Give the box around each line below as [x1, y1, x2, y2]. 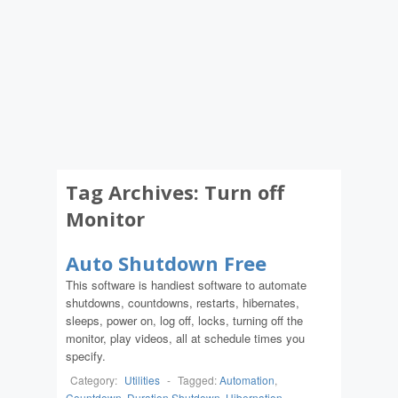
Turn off [204, 179, 284, 205]
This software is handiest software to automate [66, 276, 306, 293]
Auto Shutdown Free [66, 250, 267, 276]
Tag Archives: [66, 179, 204, 205]
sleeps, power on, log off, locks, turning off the [66, 312, 303, 329]
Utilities [124, 372, 160, 387]
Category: [70, 372, 120, 387]
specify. [66, 347, 106, 364]
